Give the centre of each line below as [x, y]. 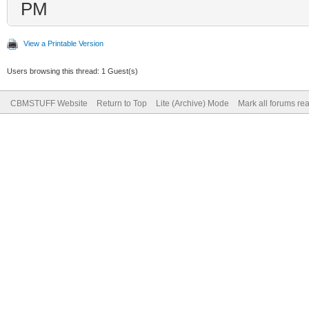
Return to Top [122, 103]
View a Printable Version [63, 43]
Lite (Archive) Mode [192, 103]
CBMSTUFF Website [49, 103]
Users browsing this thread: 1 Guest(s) [72, 71]
